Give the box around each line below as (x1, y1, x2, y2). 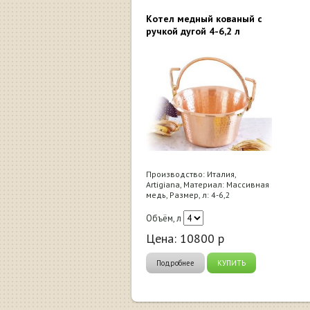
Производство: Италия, (146, 168, 236, 179)
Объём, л (146, 212, 181, 224)
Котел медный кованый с (146, 12, 262, 25)
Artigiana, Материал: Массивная (146, 179, 269, 190)
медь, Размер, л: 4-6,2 (146, 189, 230, 200)
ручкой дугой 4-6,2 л (146, 24, 240, 37)
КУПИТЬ (217, 257, 246, 268)
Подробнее (156, 257, 194, 268)
